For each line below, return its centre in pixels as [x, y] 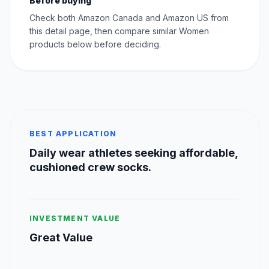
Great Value [61, 237]
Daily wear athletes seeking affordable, [134, 153]
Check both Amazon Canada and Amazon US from [129, 17]
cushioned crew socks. [90, 167]
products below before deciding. [95, 44]
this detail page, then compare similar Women [119, 31]
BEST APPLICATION [73, 133]
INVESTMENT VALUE [75, 218]
